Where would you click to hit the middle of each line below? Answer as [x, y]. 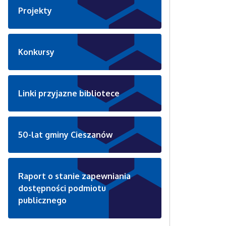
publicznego [42, 200]
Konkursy [36, 52]
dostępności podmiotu [62, 188]
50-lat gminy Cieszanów [65, 134]
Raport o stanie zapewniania [74, 176]
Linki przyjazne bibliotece [69, 93]
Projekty [35, 10]
